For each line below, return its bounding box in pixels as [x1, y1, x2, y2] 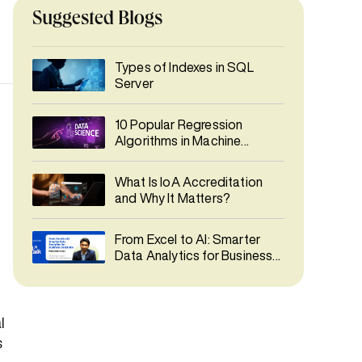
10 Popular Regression [115, 118, 243, 131]
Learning [115, 150, 165, 163]
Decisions [115, 265, 172, 278]
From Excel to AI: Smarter [115, 233, 260, 246]
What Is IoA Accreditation [115, 175, 263, 188]
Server [115, 77, 154, 90]
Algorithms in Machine [115, 134, 242, 147]
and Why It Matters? [115, 192, 231, 204]
